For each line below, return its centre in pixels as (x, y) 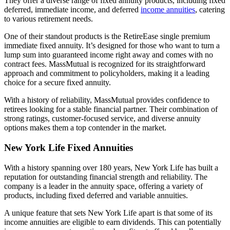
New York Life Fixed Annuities (69, 148)
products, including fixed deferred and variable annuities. (96, 195)
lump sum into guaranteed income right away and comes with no (109, 55)
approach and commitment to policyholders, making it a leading (107, 73)
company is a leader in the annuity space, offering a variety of (103, 186)
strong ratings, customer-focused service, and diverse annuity (102, 119)
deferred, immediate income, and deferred (72, 10)
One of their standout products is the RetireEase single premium (107, 36)
